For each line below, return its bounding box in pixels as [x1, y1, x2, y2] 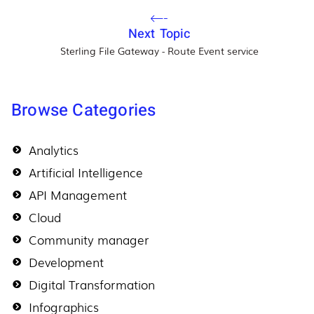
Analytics [29, 141, 78, 159]
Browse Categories [11, 98, 156, 123]
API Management [29, 186, 127, 204]
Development [29, 253, 104, 271]
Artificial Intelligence [29, 163, 143, 182]
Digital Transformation [29, 275, 155, 294]
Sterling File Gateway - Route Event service [60, 43, 259, 58]
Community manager [29, 231, 149, 249]
